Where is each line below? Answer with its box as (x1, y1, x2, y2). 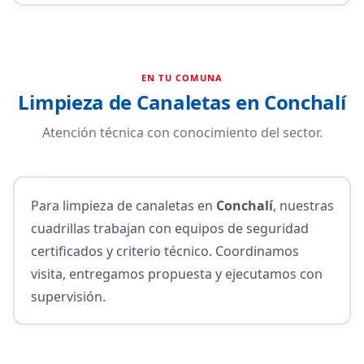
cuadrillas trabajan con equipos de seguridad (30, 219, 309, 237)
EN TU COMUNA (141, 71, 223, 84)
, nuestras (272, 196, 334, 214)
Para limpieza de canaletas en (30, 196, 216, 214)
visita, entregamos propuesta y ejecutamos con (30, 264, 323, 283)
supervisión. (30, 287, 106, 305)
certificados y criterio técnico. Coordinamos (30, 241, 299, 260)
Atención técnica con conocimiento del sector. (41, 123, 323, 141)
